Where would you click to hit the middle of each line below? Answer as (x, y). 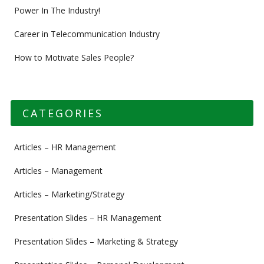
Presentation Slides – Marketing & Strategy (96, 241)
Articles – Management (58, 171)
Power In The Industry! (57, 10)
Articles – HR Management (65, 147)
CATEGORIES (62, 113)
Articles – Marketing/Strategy (69, 194)
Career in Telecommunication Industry (87, 34)
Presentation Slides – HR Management (88, 218)
